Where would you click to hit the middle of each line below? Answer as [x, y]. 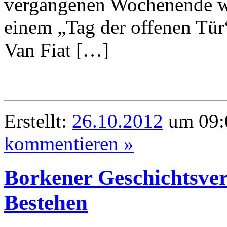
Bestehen [46, 202]
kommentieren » [69, 143]
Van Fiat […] [56, 50]
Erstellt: [38, 121]
